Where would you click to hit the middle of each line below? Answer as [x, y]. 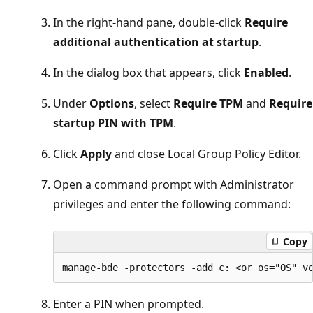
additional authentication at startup [156, 42]
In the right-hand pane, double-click [149, 22]
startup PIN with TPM [113, 123]
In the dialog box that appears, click [148, 72]
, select [154, 103]
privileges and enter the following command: [172, 204]
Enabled [266, 72]
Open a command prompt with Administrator [174, 184]
